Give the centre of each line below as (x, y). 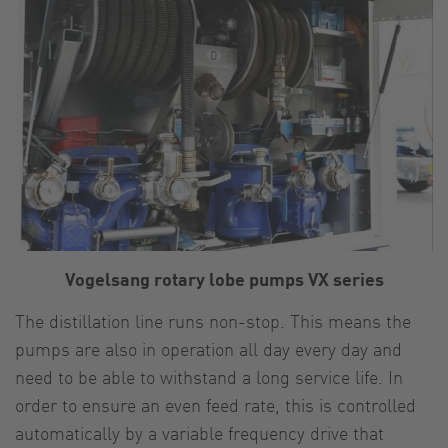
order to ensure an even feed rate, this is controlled (215, 404)
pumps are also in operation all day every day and (208, 348)
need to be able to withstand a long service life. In (209, 376)
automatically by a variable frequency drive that (199, 432)
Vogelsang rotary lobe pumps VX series (224, 278)
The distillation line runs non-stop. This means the (213, 320)
